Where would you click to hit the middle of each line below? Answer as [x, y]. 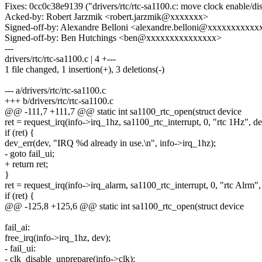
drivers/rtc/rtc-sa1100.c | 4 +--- [60, 59]
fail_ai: [17, 227]
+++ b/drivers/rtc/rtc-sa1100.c [59, 101]
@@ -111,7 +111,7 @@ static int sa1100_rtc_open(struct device [123, 112]
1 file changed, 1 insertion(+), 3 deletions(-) [85, 70]
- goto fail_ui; [30, 154]
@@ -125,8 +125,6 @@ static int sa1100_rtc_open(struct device [124, 206]
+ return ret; [26, 164]
